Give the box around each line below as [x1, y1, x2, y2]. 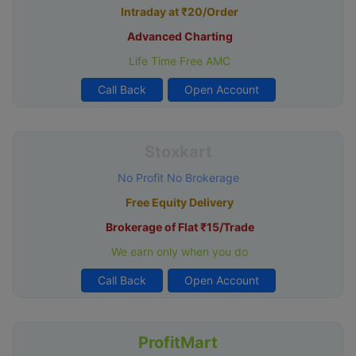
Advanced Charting [126, 29, 233, 43]
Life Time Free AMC [126, 53, 230, 68]
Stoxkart [144, 141, 212, 161]
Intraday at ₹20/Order [121, 4, 238, 18]
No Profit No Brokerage [117, 170, 239, 184]
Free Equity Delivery [126, 195, 234, 209]
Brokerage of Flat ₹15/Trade [105, 219, 254, 234]
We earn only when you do [108, 244, 248, 258]
